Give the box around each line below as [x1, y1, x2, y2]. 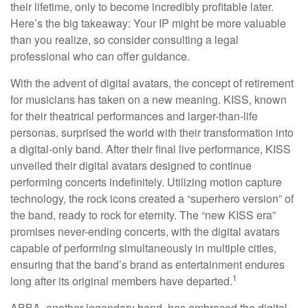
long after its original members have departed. [10, 273, 232, 289]
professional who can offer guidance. [10, 48, 190, 64]
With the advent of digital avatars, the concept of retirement [10, 75, 294, 91]
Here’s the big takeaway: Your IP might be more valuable [10, 15, 286, 31]
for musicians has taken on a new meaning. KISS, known [10, 91, 287, 107]
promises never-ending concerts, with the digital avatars [10, 223, 280, 239]
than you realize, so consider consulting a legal [10, 32, 239, 47]
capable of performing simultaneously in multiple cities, [10, 240, 276, 256]
